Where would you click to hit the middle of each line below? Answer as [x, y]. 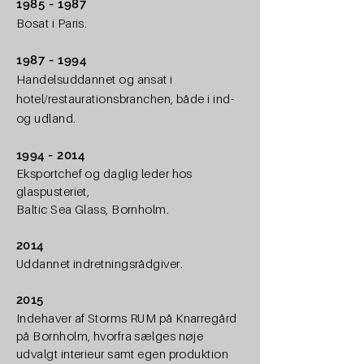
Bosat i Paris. [52, 23]
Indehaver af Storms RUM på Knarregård [127, 318]
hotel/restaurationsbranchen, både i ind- [125, 98]
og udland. [46, 118]
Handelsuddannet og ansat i [95, 79]
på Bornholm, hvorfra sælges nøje [110, 336]
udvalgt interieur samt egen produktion [123, 353]
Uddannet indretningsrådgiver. [100, 263]
